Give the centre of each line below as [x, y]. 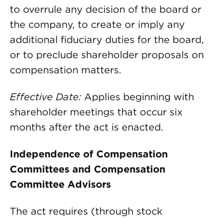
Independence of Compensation [89, 154]
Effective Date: [45, 97]
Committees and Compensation [88, 169]
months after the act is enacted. [87, 127]
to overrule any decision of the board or [106, 9]
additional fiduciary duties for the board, [107, 40]
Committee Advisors [60, 184]
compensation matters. [66, 70]
